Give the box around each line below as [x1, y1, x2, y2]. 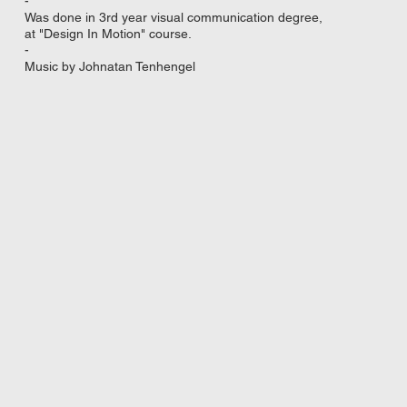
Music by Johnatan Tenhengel [24, 59, 195, 74]
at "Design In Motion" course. [24, 26, 192, 42]
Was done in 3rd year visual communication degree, [24, 10, 323, 25]
